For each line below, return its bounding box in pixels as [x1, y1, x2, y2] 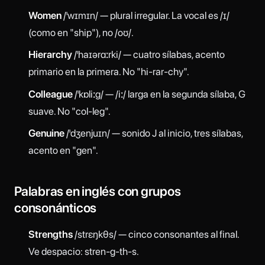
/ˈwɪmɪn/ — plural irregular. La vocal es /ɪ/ [61, 9, 230, 21]
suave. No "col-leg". [28, 105, 111, 117]
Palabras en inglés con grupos [14, 183, 181, 199]
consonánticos [14, 199, 97, 215]
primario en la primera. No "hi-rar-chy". [28, 66, 189, 78]
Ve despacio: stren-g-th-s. [28, 245, 139, 257]
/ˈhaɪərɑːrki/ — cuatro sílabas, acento [72, 49, 225, 61]
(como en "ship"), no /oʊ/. [28, 26, 134, 38]
